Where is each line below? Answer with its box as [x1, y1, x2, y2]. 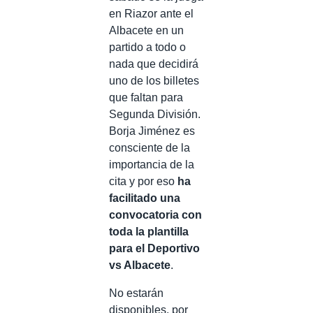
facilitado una [109, 192, 180, 204]
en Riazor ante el [109, 8, 194, 20]
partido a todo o [109, 41, 186, 53]
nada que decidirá [109, 58, 198, 70]
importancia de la [109, 159, 194, 170]
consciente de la [109, 142, 190, 154]
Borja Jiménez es [109, 125, 195, 137]
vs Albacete [109, 259, 170, 271]
